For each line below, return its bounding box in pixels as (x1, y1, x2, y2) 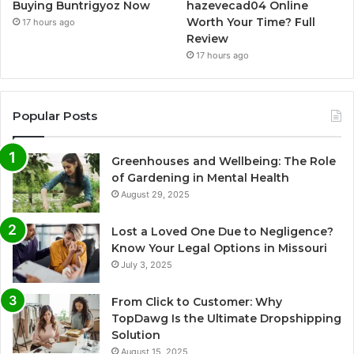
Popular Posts (13, 108, 97, 124)
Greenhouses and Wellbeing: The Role (111, 154, 336, 169)
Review (186, 32, 229, 47)
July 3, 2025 (121, 259, 172, 271)
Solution (111, 328, 160, 343)
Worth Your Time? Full (186, 15, 316, 30)
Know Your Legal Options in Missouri (111, 241, 327, 256)
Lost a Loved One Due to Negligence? (111, 224, 333, 239)
